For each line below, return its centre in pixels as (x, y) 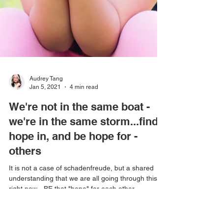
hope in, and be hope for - (73, 201)
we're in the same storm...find (83, 186)
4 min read (84, 151)
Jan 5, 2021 (45, 151)
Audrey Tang (46, 143)
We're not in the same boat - (79, 171)
